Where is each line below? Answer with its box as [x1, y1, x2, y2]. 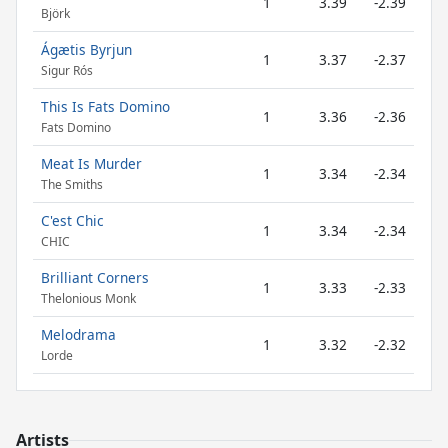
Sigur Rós [41, 62, 93, 80]
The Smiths [41, 176, 103, 194]
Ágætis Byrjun [41, 40, 132, 59]
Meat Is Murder [41, 154, 142, 173]
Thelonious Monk [41, 290, 136, 308]
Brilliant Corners [41, 268, 149, 287]
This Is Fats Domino [41, 97, 170, 116]
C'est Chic [41, 211, 104, 230]
